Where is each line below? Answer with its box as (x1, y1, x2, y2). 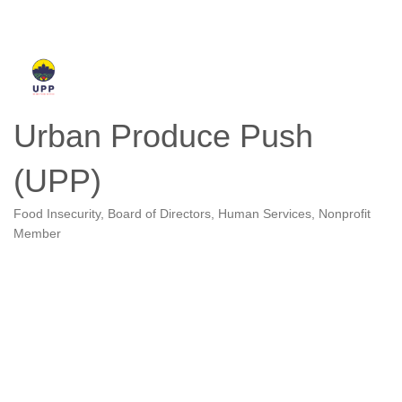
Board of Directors (108, 207, 211, 222)
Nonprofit (319, 207, 371, 222)
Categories (13, 218, 83, 235)
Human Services (218, 207, 311, 222)
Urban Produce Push (13, 118, 313, 155)
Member (13, 227, 61, 241)
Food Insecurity (13, 207, 100, 222)
